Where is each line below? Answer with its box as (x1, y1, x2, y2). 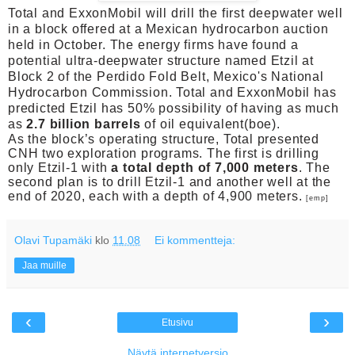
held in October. (8, 38, 110, 52)
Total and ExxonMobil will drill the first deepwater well (8, 6, 343, 21)
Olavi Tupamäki (14, 234, 92, 247)
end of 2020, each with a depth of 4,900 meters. (8, 189, 307, 204)
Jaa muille (22, 260, 67, 272)
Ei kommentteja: (155, 234, 236, 247)
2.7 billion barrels (26, 117, 141, 132)
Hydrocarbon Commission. (8, 86, 177, 100)
